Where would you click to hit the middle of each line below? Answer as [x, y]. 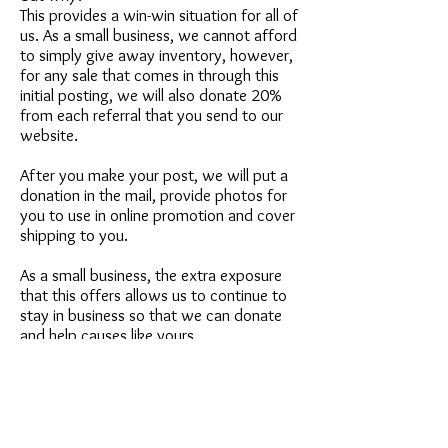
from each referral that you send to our [151, 115]
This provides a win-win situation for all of [159, 15]
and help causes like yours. [111, 335]
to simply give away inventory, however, [156, 55]
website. [51, 135]
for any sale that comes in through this [149, 75]
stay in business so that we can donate [151, 315]
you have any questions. [103, 395]
